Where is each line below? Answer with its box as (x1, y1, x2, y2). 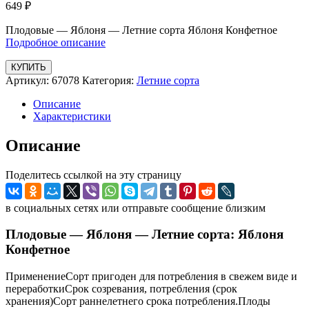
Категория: (82, 74, 137, 86)
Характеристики (33, 110, 111, 122)
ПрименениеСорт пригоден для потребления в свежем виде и (6, 270, 297, 283)
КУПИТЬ (11, 61, 46, 72)
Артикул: (6, 74, 52, 86)
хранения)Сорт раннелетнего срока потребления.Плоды (6, 295, 270, 308)
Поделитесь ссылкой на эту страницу (6, 168, 181, 181)
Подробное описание (6, 36, 106, 48)
